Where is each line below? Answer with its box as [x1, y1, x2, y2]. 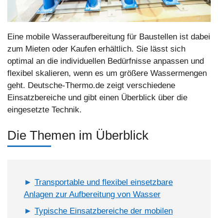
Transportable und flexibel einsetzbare [35, 178, 173, 187]
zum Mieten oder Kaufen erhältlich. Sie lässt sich [7, 44, 185, 54]
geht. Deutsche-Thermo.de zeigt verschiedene [7, 80, 175, 90]
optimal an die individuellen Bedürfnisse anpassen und [7, 56, 204, 66]
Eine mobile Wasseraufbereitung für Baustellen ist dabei [7, 32, 210, 41]
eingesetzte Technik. [7, 105, 82, 114]
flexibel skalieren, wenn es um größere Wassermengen [7, 68, 207, 78]
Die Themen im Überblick [7, 128, 148, 143]
